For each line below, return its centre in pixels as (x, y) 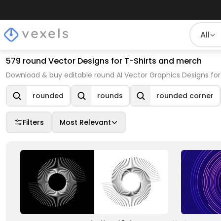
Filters (33, 122)
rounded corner (185, 96)
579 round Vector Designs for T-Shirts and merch (104, 61)
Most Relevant (85, 122)
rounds (110, 96)
